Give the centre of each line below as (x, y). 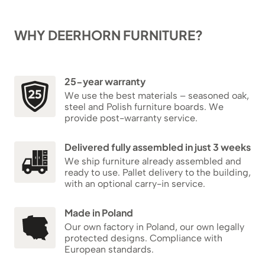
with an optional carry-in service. (135, 184)
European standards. (109, 250)
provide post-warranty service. (131, 118)
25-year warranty (105, 82)
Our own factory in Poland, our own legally (154, 227)
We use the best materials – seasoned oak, (157, 96)
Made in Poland (99, 213)
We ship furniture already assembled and (153, 161)
